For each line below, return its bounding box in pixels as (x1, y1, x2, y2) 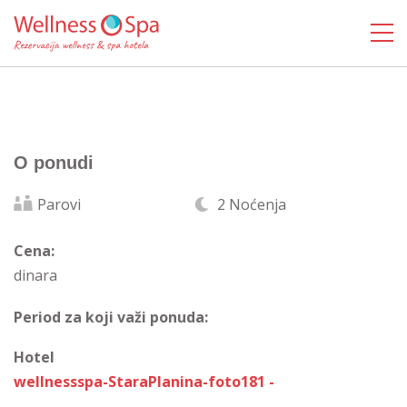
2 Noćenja (213, 194, 286, 214)
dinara (14, 265, 57, 285)
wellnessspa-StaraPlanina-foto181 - (14, 372, 274, 392)
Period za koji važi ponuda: (14, 307, 208, 327)
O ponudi (14, 153, 94, 173)
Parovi (37, 194, 81, 214)
